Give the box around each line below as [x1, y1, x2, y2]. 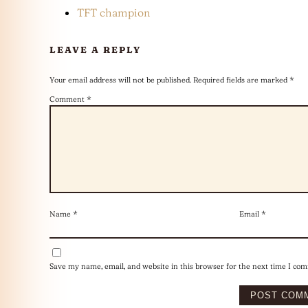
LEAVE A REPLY [49, 43, 141, 55]
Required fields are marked [193, 74, 289, 85]
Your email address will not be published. [49, 74, 191, 85]
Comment [49, 93, 87, 104]
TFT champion [77, 5, 151, 19]
